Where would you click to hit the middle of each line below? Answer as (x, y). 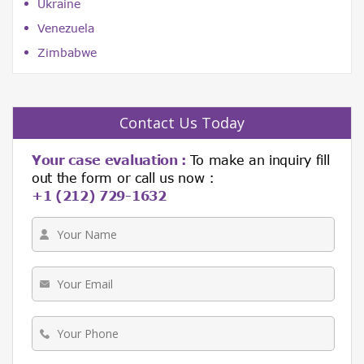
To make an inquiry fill (260, 160)
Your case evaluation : (111, 160)
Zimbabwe (67, 53)
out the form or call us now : (123, 178)
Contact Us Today (182, 123)
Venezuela (66, 28)
